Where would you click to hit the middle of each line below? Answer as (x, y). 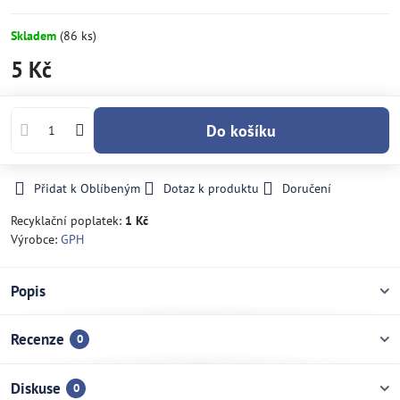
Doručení (307, 188)
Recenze (37, 339)
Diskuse (36, 388)
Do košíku (247, 130)
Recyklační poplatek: (68, 221)
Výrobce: (36, 239)
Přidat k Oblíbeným (87, 188)
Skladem (35, 36)
